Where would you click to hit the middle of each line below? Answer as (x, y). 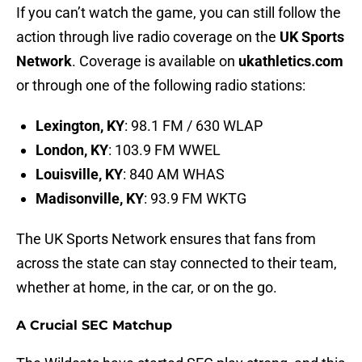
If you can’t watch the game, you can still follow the (179, 13)
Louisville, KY (79, 175)
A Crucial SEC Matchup (94, 326)
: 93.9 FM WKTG (195, 199)
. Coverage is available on (155, 61)
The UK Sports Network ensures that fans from (166, 239)
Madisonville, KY (90, 199)
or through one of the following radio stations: (161, 86)
